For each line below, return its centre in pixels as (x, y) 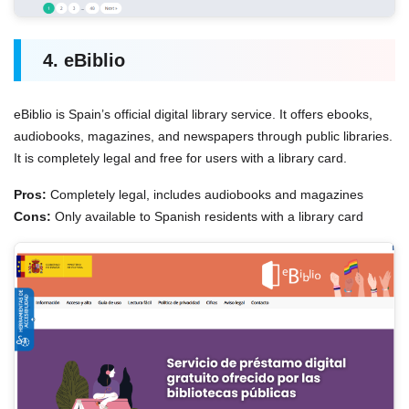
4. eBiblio (84, 61)
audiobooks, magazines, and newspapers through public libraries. (203, 136)
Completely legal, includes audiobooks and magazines (205, 194)
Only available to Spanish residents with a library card (207, 216)
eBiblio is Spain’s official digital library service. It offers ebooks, (193, 114)
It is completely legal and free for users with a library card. (180, 158)
